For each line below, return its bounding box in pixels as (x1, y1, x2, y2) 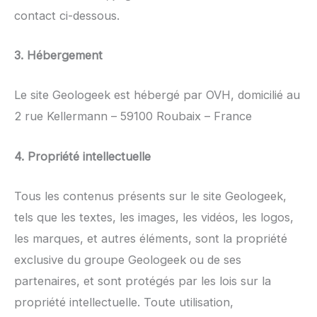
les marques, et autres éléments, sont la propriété (14, 231, 287, 246)
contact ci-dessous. (14, 8, 120, 23)
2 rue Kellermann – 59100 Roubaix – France (14, 109, 252, 124)
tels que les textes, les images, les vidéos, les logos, (14, 209, 294, 224)
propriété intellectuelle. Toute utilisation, (14, 294, 234, 309)
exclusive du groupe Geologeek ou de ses (14, 252, 241, 267)
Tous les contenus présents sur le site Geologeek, (14, 188, 287, 203)
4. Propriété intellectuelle (14, 149, 151, 163)
